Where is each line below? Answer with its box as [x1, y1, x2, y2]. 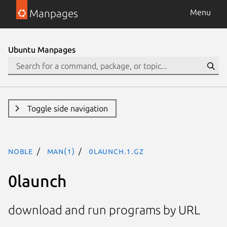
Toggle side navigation [27, 104, 108, 113]
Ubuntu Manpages [8, 45, 75, 54]
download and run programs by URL [8, 203, 200, 217]
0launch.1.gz [89, 146, 144, 156]
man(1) [47, 146, 75, 156]
